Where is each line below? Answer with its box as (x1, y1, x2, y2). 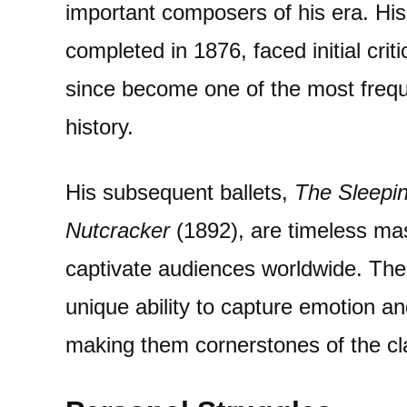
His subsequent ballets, (65, 180, 294, 204)
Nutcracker (65, 218, 170, 243)
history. (65, 114, 134, 139)
